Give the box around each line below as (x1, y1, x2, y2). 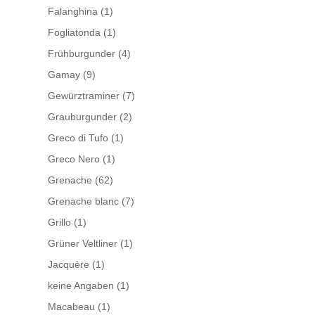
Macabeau (47, 301, 95, 312)
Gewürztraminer (47, 90, 120, 101)
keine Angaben (47, 280, 114, 291)
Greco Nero (47, 153, 100, 165)
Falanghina (47, 6, 98, 17)
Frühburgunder (47, 48, 115, 59)
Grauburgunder (47, 111, 117, 122)
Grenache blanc (47, 195, 119, 207)
